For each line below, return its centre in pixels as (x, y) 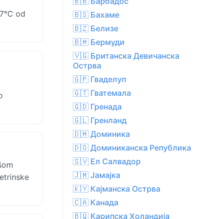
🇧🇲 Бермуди (99, 42)
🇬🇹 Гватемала (102, 93)
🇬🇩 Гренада (97, 107)
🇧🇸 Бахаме (96, 15)
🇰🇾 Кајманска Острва (117, 189)
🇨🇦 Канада (96, 203)
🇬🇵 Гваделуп (99, 79)
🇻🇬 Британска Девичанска (126, 56)
